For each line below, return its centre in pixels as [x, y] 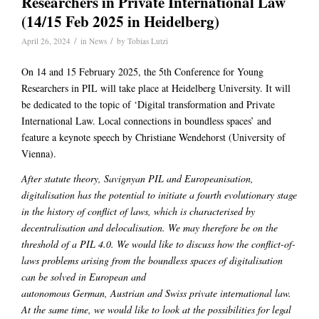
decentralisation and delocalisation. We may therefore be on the [150, 228]
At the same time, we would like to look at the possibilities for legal [156, 310]
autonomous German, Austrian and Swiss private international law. [156, 293]
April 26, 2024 [46, 41]
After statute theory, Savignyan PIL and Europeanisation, [137, 179]
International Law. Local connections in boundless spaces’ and [146, 121]
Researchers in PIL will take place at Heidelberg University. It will [156, 88]
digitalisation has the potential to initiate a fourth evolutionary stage [159, 195]
